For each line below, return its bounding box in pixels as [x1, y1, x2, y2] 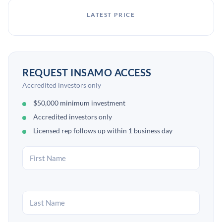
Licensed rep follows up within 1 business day [33, 126, 172, 135]
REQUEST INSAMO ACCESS [22, 66, 152, 78]
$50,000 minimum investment [33, 99, 125, 107]
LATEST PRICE [87, 11, 135, 18]
